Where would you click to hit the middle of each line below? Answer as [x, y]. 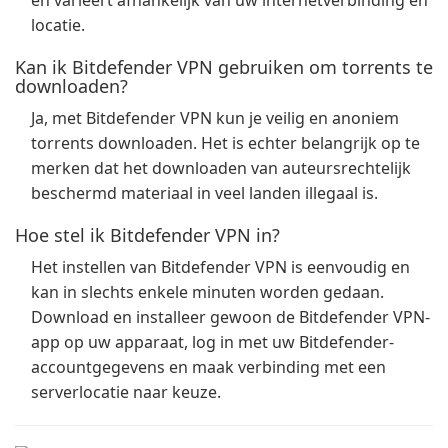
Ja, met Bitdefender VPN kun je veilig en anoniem [215, 118]
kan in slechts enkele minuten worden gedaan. [207, 292]
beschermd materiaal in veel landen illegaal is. [204, 193]
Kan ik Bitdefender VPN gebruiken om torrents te [224, 67]
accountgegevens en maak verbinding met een [208, 367]
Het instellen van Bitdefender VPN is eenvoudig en [220, 267]
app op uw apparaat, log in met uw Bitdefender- [212, 342]
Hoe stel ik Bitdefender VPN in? [147, 235]
